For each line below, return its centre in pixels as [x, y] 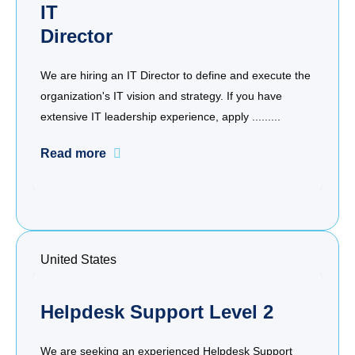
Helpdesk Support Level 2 [157, 312]
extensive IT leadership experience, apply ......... [160, 117]
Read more [73, 154]
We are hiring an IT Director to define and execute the [176, 76]
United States [78, 260]
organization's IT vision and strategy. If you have [161, 96]
